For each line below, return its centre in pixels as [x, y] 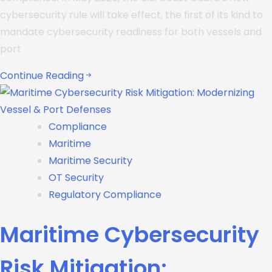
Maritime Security [90, 161]
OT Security [76, 178]
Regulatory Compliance [105, 195]
